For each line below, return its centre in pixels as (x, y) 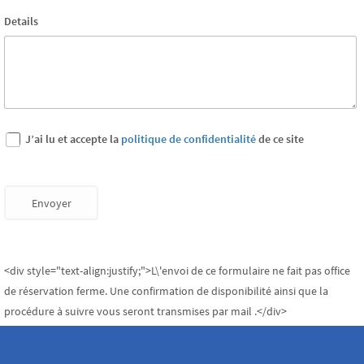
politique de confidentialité (188, 139)
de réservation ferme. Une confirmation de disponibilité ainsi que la (166, 290)
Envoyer (51, 204)
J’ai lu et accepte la (72, 139)
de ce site (280, 139)
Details (21, 22)
